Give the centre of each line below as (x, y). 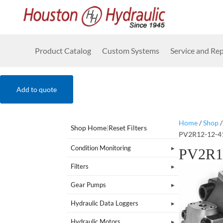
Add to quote (37, 89)
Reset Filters (128, 127)
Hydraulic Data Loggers (105, 203)
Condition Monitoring (101, 148)
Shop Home (89, 127)
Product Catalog (63, 51)
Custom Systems (131, 51)
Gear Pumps (89, 184)
